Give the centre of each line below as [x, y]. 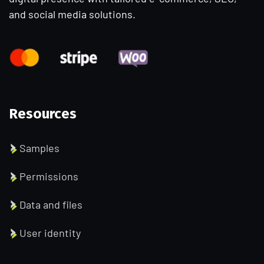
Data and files [51, 205]
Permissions [49, 176]
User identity [50, 233]
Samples [39, 148]
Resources [43, 114]
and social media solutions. [72, 14]
